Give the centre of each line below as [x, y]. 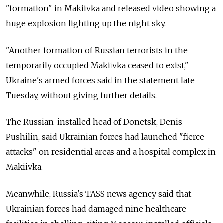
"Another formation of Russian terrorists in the [97, 51]
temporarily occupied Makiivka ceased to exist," [97, 65]
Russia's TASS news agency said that [122, 194]
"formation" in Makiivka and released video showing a [111, 9]
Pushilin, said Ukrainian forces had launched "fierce [105, 137]
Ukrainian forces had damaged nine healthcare [96, 209]
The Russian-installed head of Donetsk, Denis [94, 122]
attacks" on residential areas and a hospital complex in [111, 152]
